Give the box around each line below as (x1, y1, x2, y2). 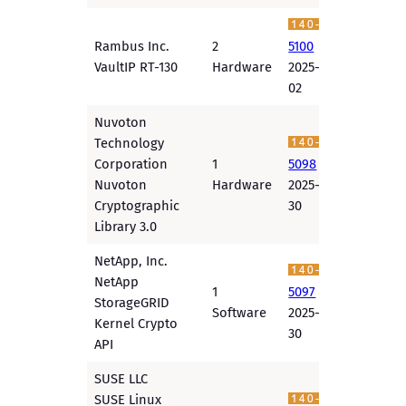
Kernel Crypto (94, 315, 179, 333)
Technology (94, 135, 165, 152)
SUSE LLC (94, 371, 149, 388)
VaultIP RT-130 (94, 59, 179, 76)
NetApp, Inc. (94, 253, 169, 270)
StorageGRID (94, 295, 169, 312)
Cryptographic (94, 198, 180, 215)
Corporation (94, 156, 169, 173)
